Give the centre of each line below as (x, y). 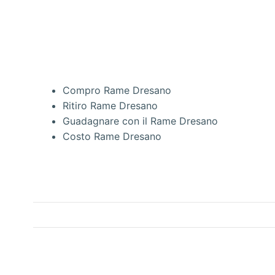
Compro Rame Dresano (117, 90)
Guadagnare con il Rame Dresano (140, 121)
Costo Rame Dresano (112, 136)
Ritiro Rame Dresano (110, 105)
